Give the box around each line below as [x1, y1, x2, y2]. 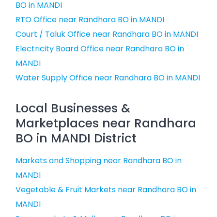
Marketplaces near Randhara [15, 115, 196, 132]
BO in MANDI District [15, 130, 137, 147]
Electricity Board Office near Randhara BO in [15, 43, 184, 54]
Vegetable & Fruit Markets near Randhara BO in [15, 184, 196, 195]
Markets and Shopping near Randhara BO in [15, 155, 182, 166]
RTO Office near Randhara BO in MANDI [15, 14, 164, 25]
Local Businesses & [15, 100, 130, 117]
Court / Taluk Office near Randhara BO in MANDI [15, 29, 198, 40]
